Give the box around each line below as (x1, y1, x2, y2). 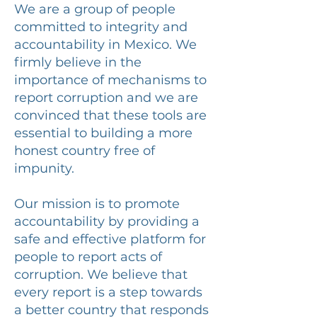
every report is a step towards (14, 284, 202, 300)
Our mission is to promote (14, 196, 180, 212)
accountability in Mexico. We (14, 37, 197, 52)
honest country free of (14, 143, 155, 158)
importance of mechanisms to (14, 72, 207, 88)
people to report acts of (14, 249, 162, 265)
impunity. (14, 161, 74, 176)
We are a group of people (14, 1, 175, 17)
